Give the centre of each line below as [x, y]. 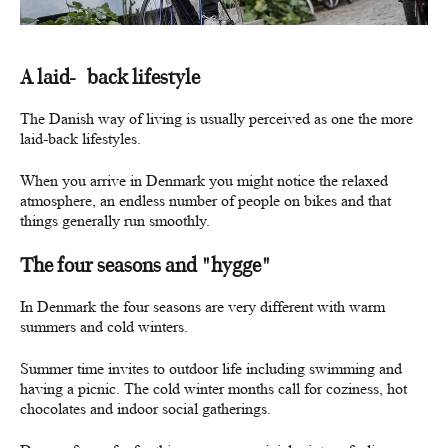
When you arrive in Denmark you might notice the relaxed [204, 180]
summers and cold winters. [104, 326]
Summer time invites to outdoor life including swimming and [211, 368]
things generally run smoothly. [115, 220]
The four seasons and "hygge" [145, 265]
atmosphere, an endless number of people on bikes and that [205, 200]
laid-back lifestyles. [80, 138]
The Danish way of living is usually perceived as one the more [216, 118]
